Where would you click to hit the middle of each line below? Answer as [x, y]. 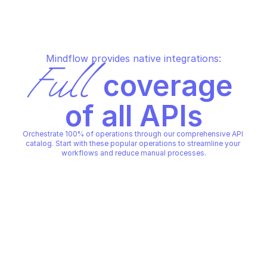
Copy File [47, 232]
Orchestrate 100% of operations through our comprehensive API [133, 134]
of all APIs [133, 116]
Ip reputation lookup [67, 184]
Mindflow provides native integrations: [133, 58]
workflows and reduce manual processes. [133, 153]
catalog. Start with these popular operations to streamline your [133, 143]
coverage [165, 86]
